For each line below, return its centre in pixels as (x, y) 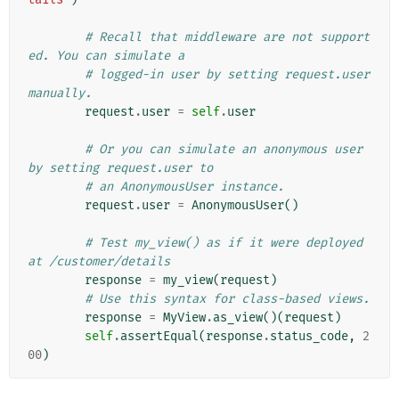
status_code (309, 336)
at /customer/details (99, 261)
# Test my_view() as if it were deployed (224, 242)
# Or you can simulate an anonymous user (224, 149)
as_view (238, 317)
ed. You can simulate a (106, 55)
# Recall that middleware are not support (227, 37)
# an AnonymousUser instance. (184, 186)
